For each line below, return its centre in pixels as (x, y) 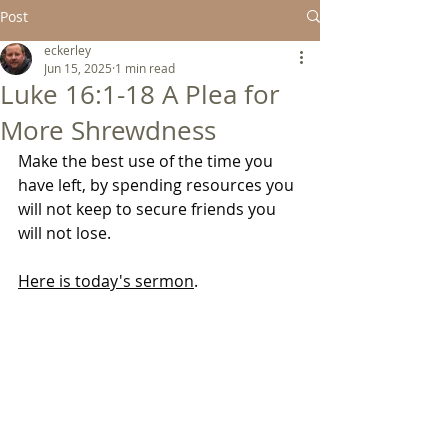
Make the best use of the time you (147, 161)
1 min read (145, 68)
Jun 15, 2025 (78, 68)
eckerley (67, 50)
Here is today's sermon (106, 281)
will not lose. (64, 233)
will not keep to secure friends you (149, 209)
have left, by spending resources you (158, 185)
